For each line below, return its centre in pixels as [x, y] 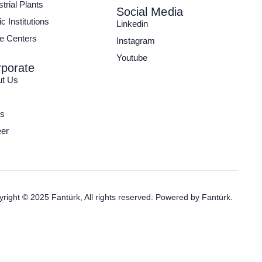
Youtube [132, 58]
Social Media [149, 12]
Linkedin [132, 24]
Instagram [135, 41]
